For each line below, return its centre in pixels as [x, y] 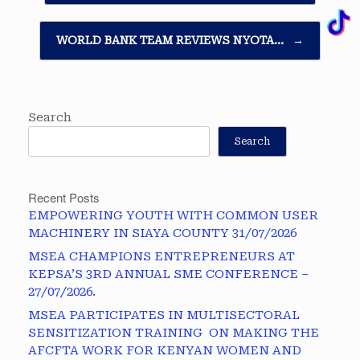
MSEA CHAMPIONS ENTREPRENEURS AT [162, 257]
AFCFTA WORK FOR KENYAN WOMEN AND [165, 351]
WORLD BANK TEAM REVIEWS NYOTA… [172, 41]
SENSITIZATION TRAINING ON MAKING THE [174, 333]
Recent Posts [64, 198]
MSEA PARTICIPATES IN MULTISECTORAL [164, 315]
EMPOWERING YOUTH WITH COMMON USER [173, 216]
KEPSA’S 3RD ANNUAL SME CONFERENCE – [169, 274]
